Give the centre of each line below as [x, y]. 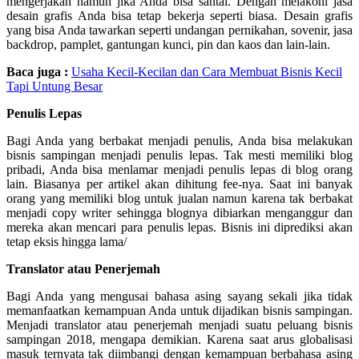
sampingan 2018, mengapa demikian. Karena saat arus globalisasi [179, 340]
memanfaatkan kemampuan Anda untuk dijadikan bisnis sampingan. [179, 311]
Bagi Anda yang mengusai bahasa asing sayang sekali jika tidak [179, 296]
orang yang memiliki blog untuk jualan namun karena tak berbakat [179, 199]
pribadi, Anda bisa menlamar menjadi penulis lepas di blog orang [179, 170]
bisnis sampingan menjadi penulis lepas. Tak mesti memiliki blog [179, 155]
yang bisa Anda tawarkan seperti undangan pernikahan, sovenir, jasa [179, 30]
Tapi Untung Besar [54, 87]
